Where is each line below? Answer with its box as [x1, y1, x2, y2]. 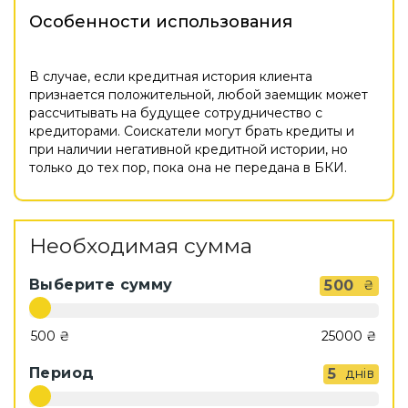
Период [29, 363, 95, 382]
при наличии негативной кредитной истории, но [29, 140, 348, 158]
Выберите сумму [29, 275, 173, 293]
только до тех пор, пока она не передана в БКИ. [29, 158, 347, 176]
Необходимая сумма [29, 232, 252, 259]
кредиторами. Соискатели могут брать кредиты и [29, 122, 354, 139]
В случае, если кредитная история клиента [29, 67, 312, 85]
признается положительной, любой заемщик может [29, 86, 368, 103]
